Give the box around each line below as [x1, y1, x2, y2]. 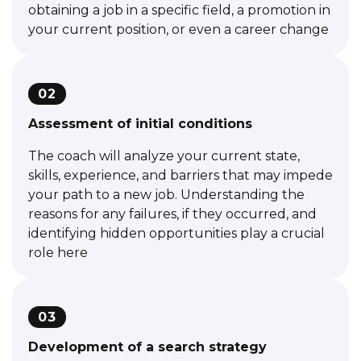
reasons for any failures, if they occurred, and [28, 205, 317, 222]
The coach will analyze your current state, [28, 147, 300, 164]
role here [28, 244, 88, 260]
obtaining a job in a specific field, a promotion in [28, 2, 330, 18]
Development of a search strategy [28, 338, 267, 355]
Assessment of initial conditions [28, 115, 252, 131]
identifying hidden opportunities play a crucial [28, 225, 325, 241]
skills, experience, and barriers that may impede [28, 167, 333, 183]
